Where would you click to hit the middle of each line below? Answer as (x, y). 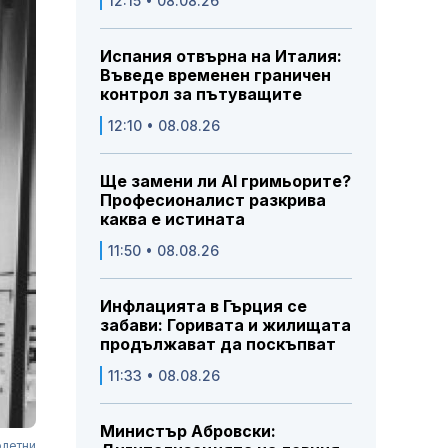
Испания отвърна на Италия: (221, 56)
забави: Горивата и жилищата (225, 325)
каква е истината (172, 219)
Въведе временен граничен (215, 75)
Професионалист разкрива (213, 200)
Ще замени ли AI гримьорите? (225, 181)
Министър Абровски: (188, 431)
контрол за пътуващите (201, 94)
